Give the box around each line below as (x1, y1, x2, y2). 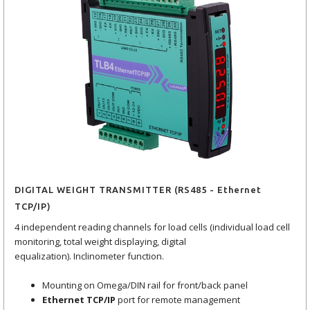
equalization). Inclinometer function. (15, 250, 164, 263)
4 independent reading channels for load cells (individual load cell (15, 221, 290, 234)
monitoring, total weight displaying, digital (15, 235, 186, 248)
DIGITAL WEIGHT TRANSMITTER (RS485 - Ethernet (15, 185, 262, 195)
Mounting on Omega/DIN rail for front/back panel (42, 279, 248, 292)
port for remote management (116, 293, 240, 307)
